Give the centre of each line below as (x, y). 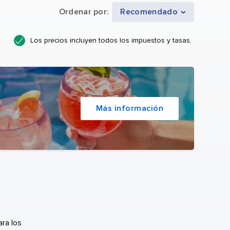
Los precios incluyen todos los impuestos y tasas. (111, 41)
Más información (129, 109)
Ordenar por (83, 12)
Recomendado (149, 12)
